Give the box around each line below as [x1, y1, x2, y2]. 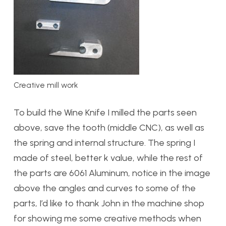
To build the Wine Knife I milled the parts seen [14, 106, 197, 118]
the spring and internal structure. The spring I [14, 137, 195, 148]
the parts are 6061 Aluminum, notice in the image [14, 167, 210, 179]
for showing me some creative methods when [14, 212, 201, 224]
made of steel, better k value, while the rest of [14, 152, 203, 163]
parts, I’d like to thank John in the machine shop [14, 197, 204, 209]
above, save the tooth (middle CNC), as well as [14, 122, 204, 133]
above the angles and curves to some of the [14, 182, 196, 194]
